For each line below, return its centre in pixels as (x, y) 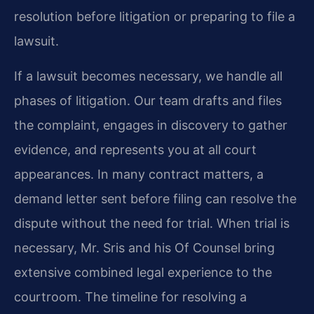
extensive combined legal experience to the (143, 272)
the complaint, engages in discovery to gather (151, 125)
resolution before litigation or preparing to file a (155, 17)
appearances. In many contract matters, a (139, 174)
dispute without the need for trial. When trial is (152, 223)
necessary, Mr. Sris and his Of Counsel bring (144, 247)
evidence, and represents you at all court (135, 149)
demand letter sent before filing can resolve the (155, 198)
